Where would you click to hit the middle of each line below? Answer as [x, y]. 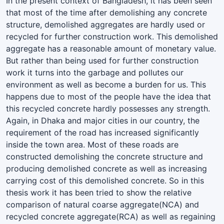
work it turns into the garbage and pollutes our [95, 72]
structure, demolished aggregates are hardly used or [105, 24]
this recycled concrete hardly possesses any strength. [108, 108]
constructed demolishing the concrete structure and [104, 156]
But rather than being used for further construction [102, 60]
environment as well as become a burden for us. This [106, 84]
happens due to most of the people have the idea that [108, 96]
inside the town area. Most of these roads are [92, 144]
